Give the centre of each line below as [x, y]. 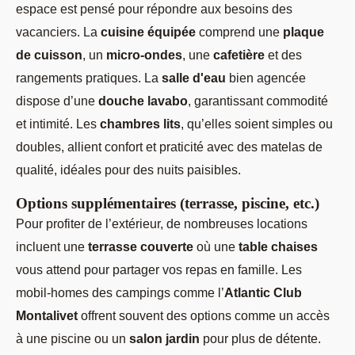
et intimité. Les [58, 124]
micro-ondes [144, 55]
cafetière [239, 55]
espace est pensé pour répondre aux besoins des [154, 9]
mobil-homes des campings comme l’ [120, 293]
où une [216, 247]
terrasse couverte [141, 247]
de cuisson [49, 55]
